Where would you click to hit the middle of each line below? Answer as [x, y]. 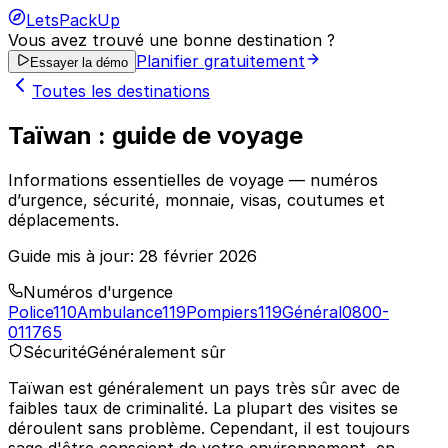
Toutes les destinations [121, 91]
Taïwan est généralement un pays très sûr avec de [204, 387]
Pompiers [222, 311]
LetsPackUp [73, 20]
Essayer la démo [79, 62]
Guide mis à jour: [73, 255]
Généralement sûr [156, 351]
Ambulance [119, 311]
